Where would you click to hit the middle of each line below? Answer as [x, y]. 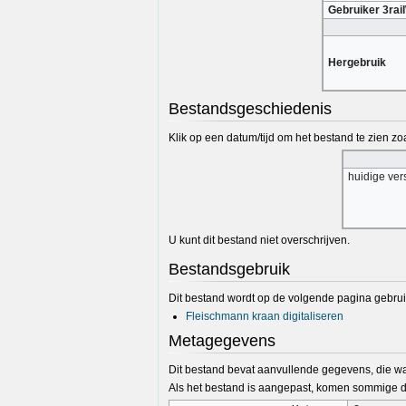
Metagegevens [222, 340]
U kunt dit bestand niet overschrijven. [259, 240]
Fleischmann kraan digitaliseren [265, 316]
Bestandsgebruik [229, 269]
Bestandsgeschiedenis [250, 109]
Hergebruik [358, 63]
